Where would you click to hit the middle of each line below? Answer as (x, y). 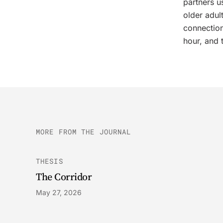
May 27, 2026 (59, 192)
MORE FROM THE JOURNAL (84, 132)
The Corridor (64, 177)
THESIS (50, 161)
